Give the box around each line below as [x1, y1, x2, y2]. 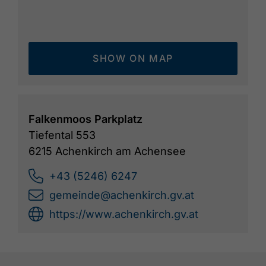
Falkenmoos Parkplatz [28, 113, 142, 126]
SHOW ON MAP [93, 52, 173, 65]
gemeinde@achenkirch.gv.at [49, 189, 194, 202]
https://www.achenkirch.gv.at [49, 208, 198, 221]
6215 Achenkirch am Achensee [28, 145, 186, 158]
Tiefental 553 [28, 129, 96, 142]
